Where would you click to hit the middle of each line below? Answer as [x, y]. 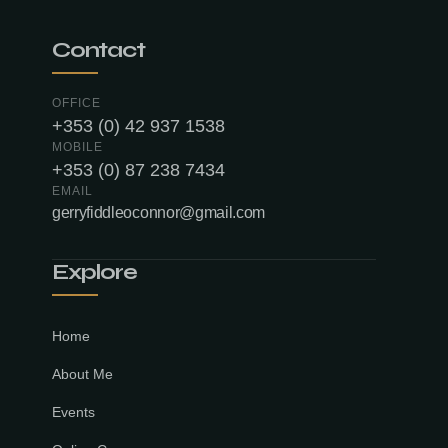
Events [73, 413]
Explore [94, 272]
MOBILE [77, 147]
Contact [98, 50]
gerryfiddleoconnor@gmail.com [159, 213]
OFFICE [76, 103]
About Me [82, 375]
